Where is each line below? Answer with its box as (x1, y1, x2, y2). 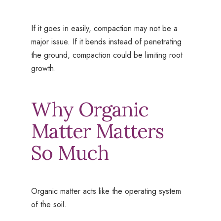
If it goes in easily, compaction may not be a (31, 23, 178, 35)
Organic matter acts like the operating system (31, 185, 181, 197)
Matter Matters (31, 118, 164, 144)
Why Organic (31, 97, 148, 122)
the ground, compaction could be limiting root (31, 49, 183, 61)
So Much (31, 140, 109, 166)
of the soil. (31, 199, 67, 211)
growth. (31, 63, 56, 74)
